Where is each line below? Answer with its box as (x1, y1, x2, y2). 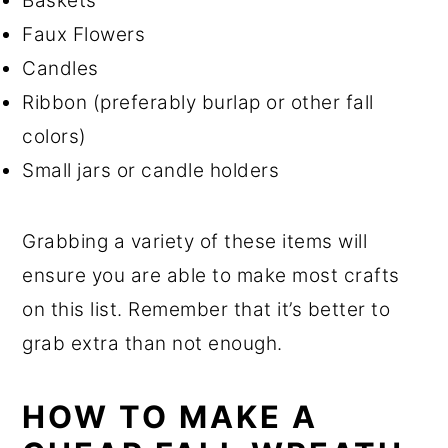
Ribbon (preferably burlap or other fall (22, 90, 374, 114)
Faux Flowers (22, 22, 146, 46)
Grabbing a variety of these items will (22, 229, 368, 253)
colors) (22, 124, 87, 148)
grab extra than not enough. (22, 331, 289, 355)
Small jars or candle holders (22, 158, 280, 182)
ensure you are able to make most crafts (22, 263, 400, 287)
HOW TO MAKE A (22, 397, 319, 435)
